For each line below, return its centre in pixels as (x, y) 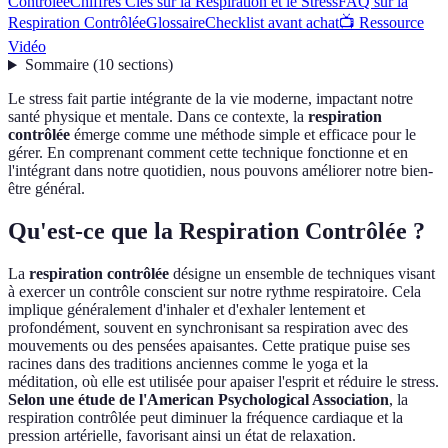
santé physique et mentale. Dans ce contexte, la (158, 117)
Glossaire (175, 23)
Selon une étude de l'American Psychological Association (198, 400)
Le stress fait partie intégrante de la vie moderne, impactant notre (210, 99)
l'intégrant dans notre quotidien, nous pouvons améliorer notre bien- (220, 171)
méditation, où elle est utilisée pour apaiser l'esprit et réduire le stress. (223, 382)
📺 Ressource (381, 23)
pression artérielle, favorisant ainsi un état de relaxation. (182, 436)
